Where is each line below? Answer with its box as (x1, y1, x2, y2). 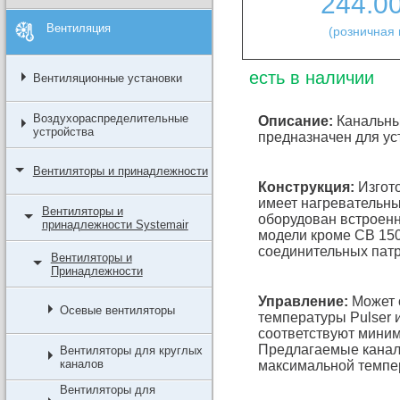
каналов (59, 357, 104, 371)
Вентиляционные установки (32, 71, 182, 85)
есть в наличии (248, 68, 374, 87)
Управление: (257, 294, 348, 309)
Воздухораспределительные (32, 112, 188, 125)
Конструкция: (257, 179, 354, 195)
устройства (32, 125, 94, 138)
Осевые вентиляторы (59, 304, 175, 317)
